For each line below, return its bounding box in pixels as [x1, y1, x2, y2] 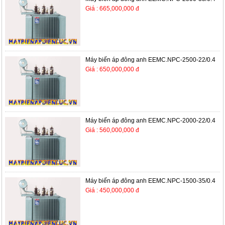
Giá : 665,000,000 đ [85, 5, 139, 13]
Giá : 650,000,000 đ [85, 65, 139, 73]
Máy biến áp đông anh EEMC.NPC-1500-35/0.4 [85, 177, 215, 185]
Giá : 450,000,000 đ [85, 187, 139, 194]
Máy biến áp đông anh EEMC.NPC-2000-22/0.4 [85, 117, 215, 124]
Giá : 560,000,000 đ [85, 126, 139, 134]
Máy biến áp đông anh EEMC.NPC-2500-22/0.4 [85, 56, 215, 63]
